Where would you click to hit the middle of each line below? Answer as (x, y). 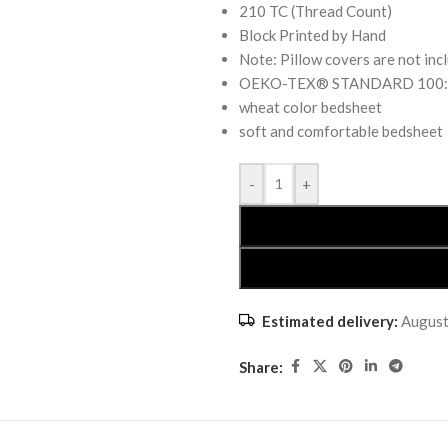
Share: (261, 366)
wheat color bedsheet (310, 107)
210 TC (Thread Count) (315, 11)
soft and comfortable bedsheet (341, 131)
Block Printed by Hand (312, 35)
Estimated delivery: (330, 321)
